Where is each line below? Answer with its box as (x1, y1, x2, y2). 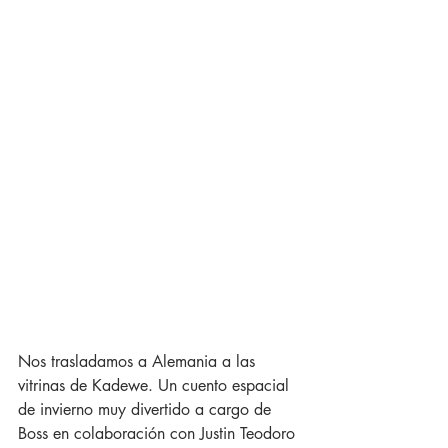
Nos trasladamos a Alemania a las (18, 351, 260, 373)
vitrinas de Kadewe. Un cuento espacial (18, 375, 294, 397)
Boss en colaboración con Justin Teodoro (18, 423, 300, 445)
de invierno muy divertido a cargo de (18, 399, 276, 421)
